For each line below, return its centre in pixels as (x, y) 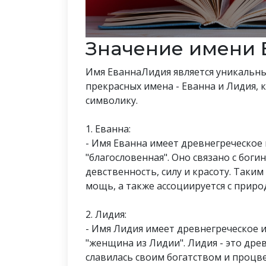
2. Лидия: (106, 214)
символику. (112, 100)
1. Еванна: (108, 129)
